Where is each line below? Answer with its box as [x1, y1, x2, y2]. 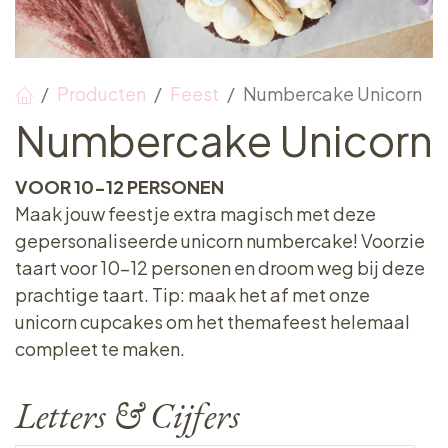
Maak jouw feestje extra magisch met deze [15, 202, 376, 225]
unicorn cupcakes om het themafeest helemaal [15, 310, 410, 333]
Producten [57, 82, 146, 105]
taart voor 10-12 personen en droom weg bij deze [15, 256, 425, 279]
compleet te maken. [15, 337, 185, 360]
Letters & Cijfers [15, 392, 240, 439]
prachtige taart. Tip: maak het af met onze [15, 283, 370, 306]
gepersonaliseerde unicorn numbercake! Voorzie [15, 229, 425, 252]
